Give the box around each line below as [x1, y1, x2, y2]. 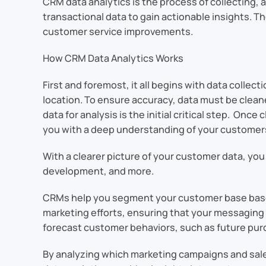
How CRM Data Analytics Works [43, 52, 183, 65]
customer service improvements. [43, 25, 193, 39]
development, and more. [43, 164, 154, 178]
